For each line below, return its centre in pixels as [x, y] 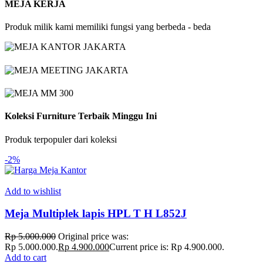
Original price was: [93, 236]
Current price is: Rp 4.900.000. [167, 247]
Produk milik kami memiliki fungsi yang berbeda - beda [108, 27]
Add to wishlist [33, 191]
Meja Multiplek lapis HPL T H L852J [96, 214]
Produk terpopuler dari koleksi [61, 139]
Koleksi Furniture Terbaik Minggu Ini [81, 116]
